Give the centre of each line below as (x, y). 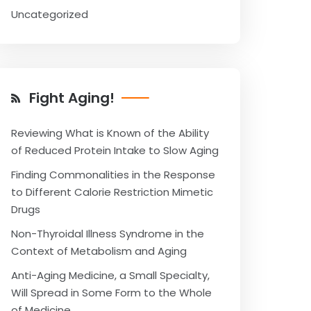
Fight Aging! (72, 98)
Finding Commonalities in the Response (113, 175)
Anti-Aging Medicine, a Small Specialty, (110, 275)
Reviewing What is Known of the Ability (110, 133)
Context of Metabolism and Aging (99, 251)
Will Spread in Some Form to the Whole (111, 293)
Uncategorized (50, 14)
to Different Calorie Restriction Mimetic (112, 192)
